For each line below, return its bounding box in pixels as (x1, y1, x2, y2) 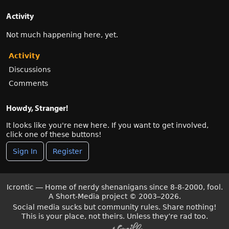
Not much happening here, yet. (6, 31, 118, 39)
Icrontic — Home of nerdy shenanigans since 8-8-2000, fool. (6, 183, 223, 191)
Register (53, 147, 82, 155)
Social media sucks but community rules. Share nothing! (12, 203, 217, 211)
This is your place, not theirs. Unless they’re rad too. (21, 212, 208, 220)
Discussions (9, 65, 51, 74)
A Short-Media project (48, 192, 129, 200)
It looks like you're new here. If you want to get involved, (6, 121, 209, 129)
